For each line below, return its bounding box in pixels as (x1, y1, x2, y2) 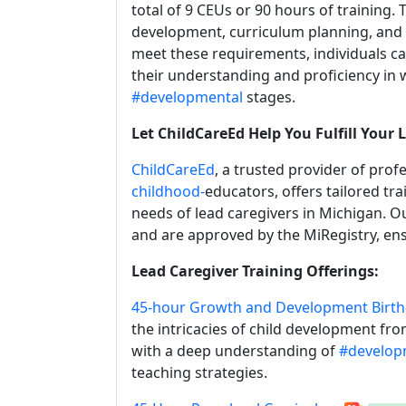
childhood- (131, 181, 205, 201)
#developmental (131, 87, 243, 107)
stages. (243, 87, 295, 107)
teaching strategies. (131, 362, 267, 382)
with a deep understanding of (131, 341, 339, 361)
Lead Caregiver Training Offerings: (131, 261, 379, 281)
